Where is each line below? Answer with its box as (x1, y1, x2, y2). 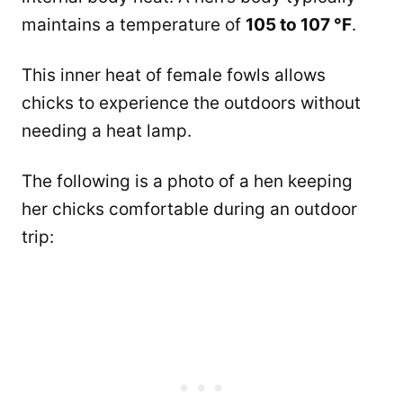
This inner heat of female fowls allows (22, 65, 326, 86)
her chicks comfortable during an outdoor (22, 199, 357, 220)
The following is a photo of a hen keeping (22, 171, 353, 193)
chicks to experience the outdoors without (22, 93, 361, 114)
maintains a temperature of (22, 14, 246, 36)
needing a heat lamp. (22, 121, 192, 142)
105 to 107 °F (246, 14, 352, 36)
